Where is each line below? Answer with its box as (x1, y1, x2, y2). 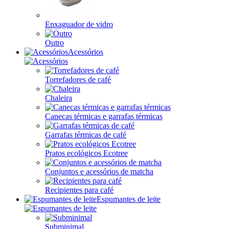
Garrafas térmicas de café (45, 130, 126, 139)
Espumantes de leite (97, 195, 161, 203)
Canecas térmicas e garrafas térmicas (45, 112, 163, 121)
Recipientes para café (45, 186, 113, 194)
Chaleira (45, 94, 72, 102)
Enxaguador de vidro (45, 20, 113, 29)
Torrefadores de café (45, 75, 111, 84)
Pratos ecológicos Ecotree (45, 149, 128, 157)
